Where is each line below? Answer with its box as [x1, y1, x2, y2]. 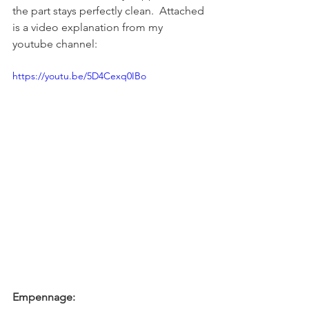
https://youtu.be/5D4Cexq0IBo [12, 69, 146, 82]
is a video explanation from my [12, 20, 166, 34]
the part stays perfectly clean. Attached [12, 3, 207, 17]
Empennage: [12, 290, 75, 303]
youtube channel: [12, 37, 97, 50]
